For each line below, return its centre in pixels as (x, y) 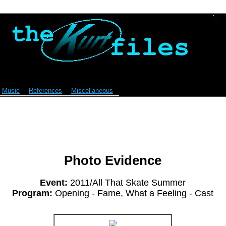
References (45, 91)
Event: (54, 182)
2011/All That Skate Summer (127, 182)
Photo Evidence (113, 161)
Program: (32, 193)
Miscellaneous (92, 91)
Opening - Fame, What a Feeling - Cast (133, 193)
